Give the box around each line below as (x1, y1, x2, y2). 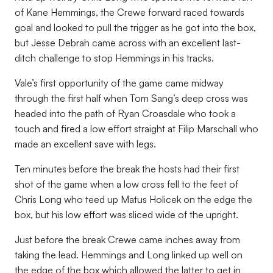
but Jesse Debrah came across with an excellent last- (15, 37, 241, 49)
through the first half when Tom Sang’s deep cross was (15, 92, 248, 104)
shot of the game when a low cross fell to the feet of (15, 178, 238, 190)
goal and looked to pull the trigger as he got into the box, (15, 21, 256, 34)
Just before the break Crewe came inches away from (15, 233, 240, 246)
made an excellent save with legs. (15, 138, 156, 150)
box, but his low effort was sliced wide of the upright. (15, 208, 238, 221)
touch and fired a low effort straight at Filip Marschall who (15, 122, 258, 135)
